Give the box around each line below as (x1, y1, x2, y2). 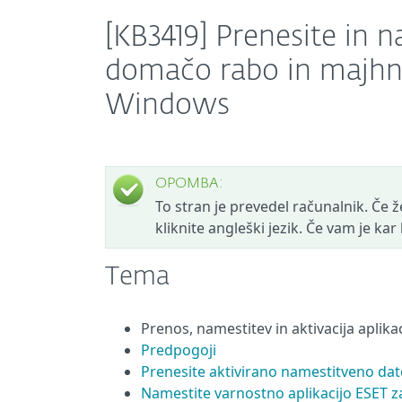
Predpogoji (141, 340, 216, 360)
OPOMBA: (155, 177, 223, 191)
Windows (105, 92, 230, 120)
